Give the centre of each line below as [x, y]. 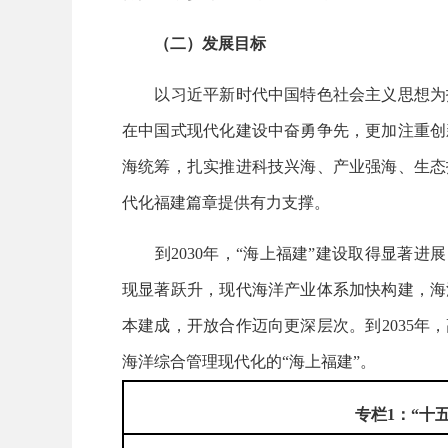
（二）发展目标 [210, 43]
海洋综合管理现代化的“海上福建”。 [249, 361]
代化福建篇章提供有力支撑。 [226, 202]
